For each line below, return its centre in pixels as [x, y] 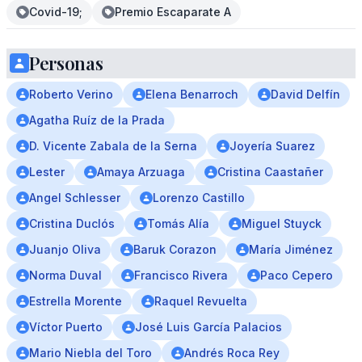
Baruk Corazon [175, 249]
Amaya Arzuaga [141, 172]
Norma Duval [65, 275]
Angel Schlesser [75, 198]
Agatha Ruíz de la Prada [97, 120]
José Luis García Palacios [208, 327]
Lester [47, 172]
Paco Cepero [297, 275]
